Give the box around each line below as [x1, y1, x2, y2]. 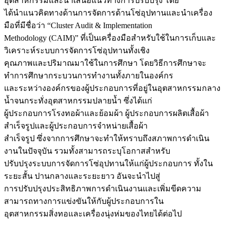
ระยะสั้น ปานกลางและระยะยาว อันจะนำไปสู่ [4, 172, 160, 181]
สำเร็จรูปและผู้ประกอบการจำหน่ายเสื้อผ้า [4, 122, 148, 131]
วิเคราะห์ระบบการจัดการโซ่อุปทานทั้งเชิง [4, 46, 150, 55]
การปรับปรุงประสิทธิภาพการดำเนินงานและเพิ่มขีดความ [4, 184, 201, 193]
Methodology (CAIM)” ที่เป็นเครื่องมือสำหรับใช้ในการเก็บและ [4, 34, 216, 43]
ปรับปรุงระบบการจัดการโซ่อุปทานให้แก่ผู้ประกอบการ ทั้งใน [4, 159, 213, 168]
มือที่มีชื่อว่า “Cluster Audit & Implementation [4, 21, 152, 30]
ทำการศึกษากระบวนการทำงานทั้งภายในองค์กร [4, 71, 173, 80]
